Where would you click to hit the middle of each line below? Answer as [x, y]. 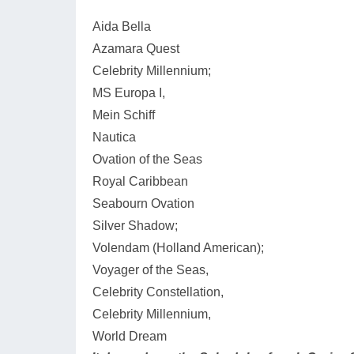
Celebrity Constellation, [158, 292]
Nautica [114, 137]
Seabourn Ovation [143, 203]
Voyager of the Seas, [151, 270]
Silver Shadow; [135, 226]
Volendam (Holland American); [178, 248]
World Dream [130, 336]
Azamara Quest [136, 49]
